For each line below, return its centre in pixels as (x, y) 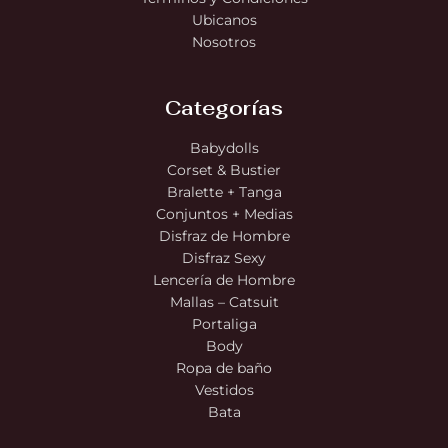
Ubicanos (224, 19)
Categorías (224, 107)
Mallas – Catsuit (224, 301)
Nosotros (224, 41)
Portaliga (224, 323)
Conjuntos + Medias (224, 213)
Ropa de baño (224, 367)
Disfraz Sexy (224, 257)
